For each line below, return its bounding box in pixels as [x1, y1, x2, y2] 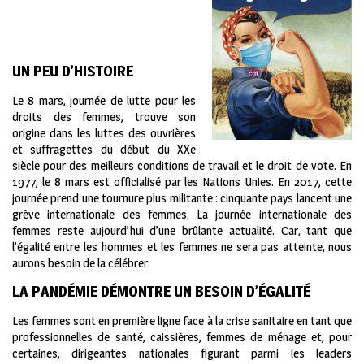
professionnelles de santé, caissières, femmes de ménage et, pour [12, 329, 352, 345]
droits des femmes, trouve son [12, 109, 196, 125]
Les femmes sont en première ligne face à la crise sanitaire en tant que [12, 313, 352, 329]
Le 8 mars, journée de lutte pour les [12, 93, 196, 109]
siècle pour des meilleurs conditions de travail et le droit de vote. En [12, 158, 352, 174]
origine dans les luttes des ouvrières [12, 125, 196, 141]
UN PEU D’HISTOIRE [12, 62, 133, 81]
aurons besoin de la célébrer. [12, 255, 150, 271]
